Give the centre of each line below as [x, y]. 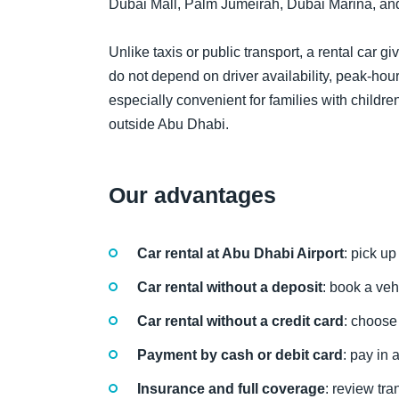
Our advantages [192, 195]
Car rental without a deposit [230, 287]
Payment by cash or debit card [240, 355]
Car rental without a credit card [240, 321]
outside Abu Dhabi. [169, 125]
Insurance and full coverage [231, 389]
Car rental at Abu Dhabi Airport [240, 253]
